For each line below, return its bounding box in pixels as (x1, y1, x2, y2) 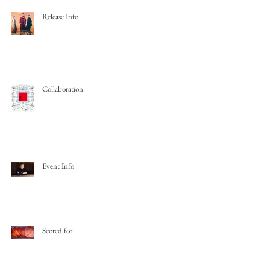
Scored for (42, 225, 72, 236)
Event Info (42, 161, 74, 171)
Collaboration (42, 84, 83, 94)
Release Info (42, 11, 78, 22)
